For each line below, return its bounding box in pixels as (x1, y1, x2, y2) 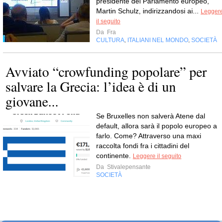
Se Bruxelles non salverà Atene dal (96, 112, 205, 120)
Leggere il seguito (133, 153, 181, 160)
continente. (96, 152, 133, 160)
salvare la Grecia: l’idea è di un (5, 77, 176, 96)
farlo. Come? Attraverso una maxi (96, 132, 201, 140)
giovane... (5, 92, 58, 111)
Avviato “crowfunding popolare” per (5, 62, 207, 81)
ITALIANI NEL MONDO (127, 37, 188, 44)
